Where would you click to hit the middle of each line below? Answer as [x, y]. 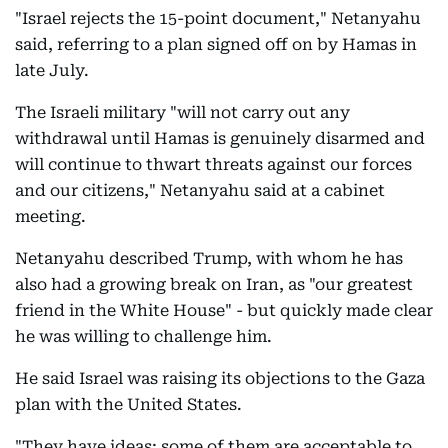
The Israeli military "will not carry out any [182, 112]
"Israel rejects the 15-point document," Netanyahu [218, 18]
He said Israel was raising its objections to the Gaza [220, 378]
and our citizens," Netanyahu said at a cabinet [200, 190]
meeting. [50, 216]
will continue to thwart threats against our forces [213, 164]
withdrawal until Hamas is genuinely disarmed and [220, 138]
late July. [52, 70]
